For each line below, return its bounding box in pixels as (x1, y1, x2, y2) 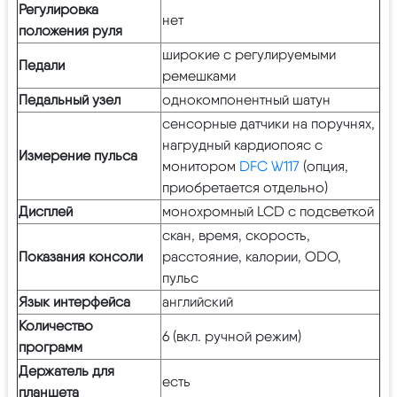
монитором (162, 157, 239, 175)
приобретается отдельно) (162, 178, 328, 196)
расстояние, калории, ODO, (162, 247, 341, 265)
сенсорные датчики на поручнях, (162, 114, 375, 132)
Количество (19, 316, 93, 334)
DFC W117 (239, 157, 300, 175)
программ (19, 338, 82, 355)
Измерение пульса (19, 146, 137, 164)
